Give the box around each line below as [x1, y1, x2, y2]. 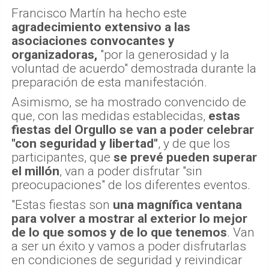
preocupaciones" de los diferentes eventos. [11, 177, 250, 192]
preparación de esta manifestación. [11, 74, 207, 89]
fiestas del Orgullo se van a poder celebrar [11, 122, 254, 137]
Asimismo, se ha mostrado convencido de [11, 94, 246, 109]
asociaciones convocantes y [11, 33, 175, 48]
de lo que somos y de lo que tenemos [11, 225, 227, 240]
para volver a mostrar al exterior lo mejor [11, 211, 247, 226]
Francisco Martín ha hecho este [11, 5, 187, 20]
